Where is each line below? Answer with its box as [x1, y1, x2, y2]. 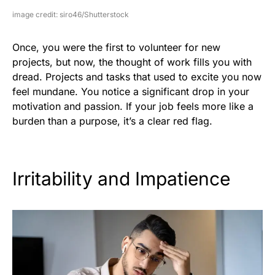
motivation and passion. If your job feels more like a [12, 100, 254, 113]
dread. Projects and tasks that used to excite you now [12, 71, 261, 83]
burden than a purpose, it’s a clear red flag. [12, 115, 212, 128]
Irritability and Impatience [12, 168, 230, 190]
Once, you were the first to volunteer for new [12, 41, 220, 54]
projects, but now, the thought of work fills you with [12, 56, 252, 69]
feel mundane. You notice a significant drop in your [12, 85, 249, 98]
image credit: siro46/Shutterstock [12, 10, 129, 20]
